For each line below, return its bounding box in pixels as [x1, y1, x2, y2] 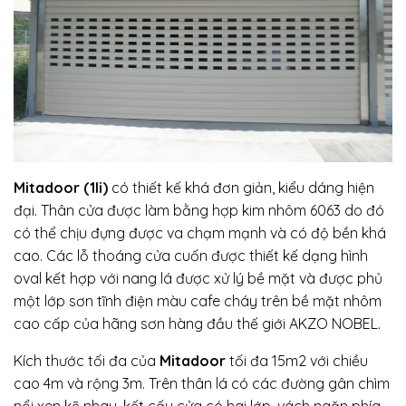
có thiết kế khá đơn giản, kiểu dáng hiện [111, 179, 374, 198]
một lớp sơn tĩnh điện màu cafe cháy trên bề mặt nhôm [14, 292, 382, 311]
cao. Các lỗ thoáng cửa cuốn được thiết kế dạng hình [14, 246, 368, 266]
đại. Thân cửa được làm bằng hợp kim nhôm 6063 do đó [14, 201, 384, 220]
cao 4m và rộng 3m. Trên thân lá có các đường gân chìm [14, 374, 390, 393]
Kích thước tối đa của [14, 352, 159, 371]
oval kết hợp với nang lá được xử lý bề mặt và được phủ [14, 269, 382, 288]
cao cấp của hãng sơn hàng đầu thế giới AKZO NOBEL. [14, 314, 381, 333]
